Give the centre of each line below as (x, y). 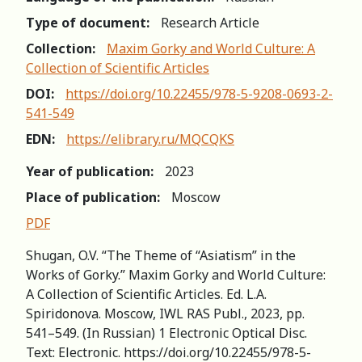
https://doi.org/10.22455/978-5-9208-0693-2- (199, 93)
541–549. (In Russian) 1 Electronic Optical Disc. (166, 333)
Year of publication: (90, 171)
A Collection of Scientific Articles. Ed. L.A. (146, 294)
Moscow (196, 197)
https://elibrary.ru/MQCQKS (150, 139)
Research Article (210, 22)
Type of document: (88, 22)
